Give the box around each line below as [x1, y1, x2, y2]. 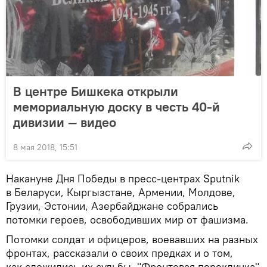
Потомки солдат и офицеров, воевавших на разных [6, 232, 258, 246]
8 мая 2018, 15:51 [13, 141, 77, 153]
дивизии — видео [13, 113, 116, 131]
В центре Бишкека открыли [13, 82, 178, 100]
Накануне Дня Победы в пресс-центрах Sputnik [6, 171, 240, 185]
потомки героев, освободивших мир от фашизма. [6, 212, 249, 226]
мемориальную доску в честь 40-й [13, 98, 220, 115]
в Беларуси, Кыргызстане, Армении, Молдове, [6, 185, 235, 199]
